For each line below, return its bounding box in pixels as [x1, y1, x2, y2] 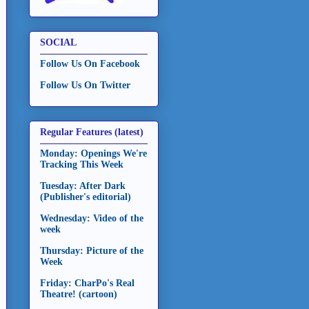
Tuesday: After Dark [40, 181, 126, 192]
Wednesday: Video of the [40, 213, 143, 224]
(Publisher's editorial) [40, 192, 131, 203]
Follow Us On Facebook [40, 58, 140, 69]
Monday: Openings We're [40, 148, 147, 159]
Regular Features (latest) [40, 127, 143, 138]
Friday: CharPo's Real [40, 278, 134, 289]
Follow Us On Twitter [40, 79, 130, 90]
